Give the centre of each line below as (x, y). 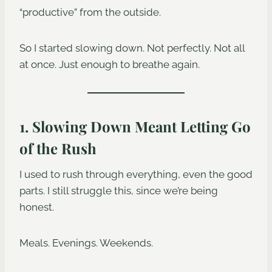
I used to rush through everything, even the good (136, 175)
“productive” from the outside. (90, 12)
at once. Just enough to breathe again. (110, 65)
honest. (37, 207)
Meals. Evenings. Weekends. (86, 243)
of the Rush (58, 148)
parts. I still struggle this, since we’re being (119, 191)
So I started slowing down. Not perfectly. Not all (132, 48)
